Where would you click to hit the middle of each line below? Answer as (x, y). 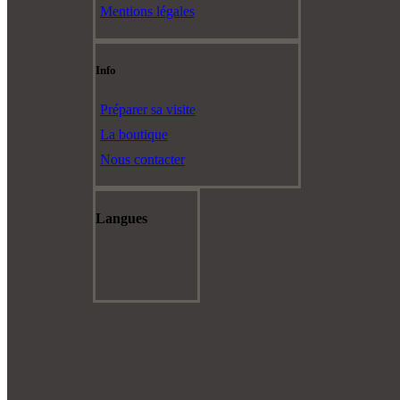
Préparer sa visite (147, 110)
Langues (121, 218)
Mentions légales (147, 12)
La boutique (133, 134)
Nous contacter (142, 159)
